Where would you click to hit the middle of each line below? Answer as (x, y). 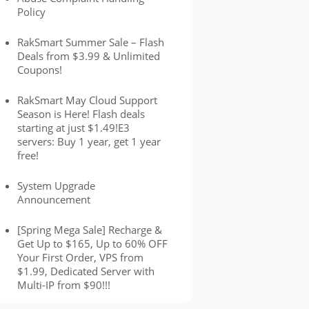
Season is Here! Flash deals (81, 114)
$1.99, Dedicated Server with (86, 271)
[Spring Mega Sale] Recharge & (89, 230)
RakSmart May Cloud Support (87, 100)
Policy (31, 12)
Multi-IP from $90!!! (63, 285)
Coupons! (39, 70)
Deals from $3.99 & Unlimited (88, 56)
